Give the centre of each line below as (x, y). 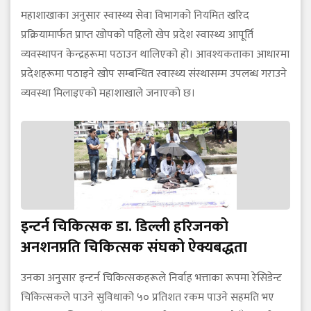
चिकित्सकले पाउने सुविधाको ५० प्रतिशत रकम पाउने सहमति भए (148, 298)
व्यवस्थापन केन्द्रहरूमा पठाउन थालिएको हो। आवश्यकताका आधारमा (155, 55)
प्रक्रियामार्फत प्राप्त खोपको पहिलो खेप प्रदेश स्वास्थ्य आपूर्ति (137, 35)
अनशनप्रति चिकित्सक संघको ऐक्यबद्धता (134, 248)
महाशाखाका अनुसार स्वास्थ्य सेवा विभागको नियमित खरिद (135, 16)
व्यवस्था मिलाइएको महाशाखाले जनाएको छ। (108, 94)
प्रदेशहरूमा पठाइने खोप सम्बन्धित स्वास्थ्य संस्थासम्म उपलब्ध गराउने (154, 74)
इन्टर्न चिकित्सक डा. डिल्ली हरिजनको (125, 227)
